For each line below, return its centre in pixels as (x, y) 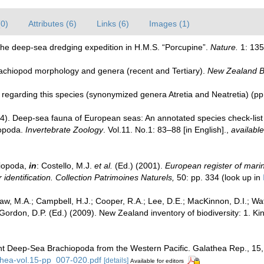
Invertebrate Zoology (64, 130)
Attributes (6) (52, 24)
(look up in (241, 177)
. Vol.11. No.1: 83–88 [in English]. (165, 130)
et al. (103, 165)
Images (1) (169, 24)
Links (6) (113, 24)
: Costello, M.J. (65, 165)
